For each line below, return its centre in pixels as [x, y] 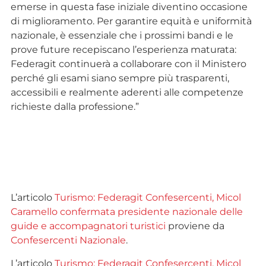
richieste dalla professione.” [75, 106]
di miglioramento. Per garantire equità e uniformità [131, 21]
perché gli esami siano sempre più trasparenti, [120, 78]
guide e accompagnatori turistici [88, 226]
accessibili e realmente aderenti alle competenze [127, 92]
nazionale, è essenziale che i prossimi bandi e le [122, 35]
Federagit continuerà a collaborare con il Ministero [128, 64]
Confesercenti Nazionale [68, 240]
